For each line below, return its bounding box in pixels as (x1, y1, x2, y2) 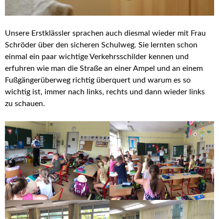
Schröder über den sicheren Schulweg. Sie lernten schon (5, 41, 197, 49)
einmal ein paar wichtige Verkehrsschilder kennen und (5, 53, 189, 61)
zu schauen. (5, 100, 45, 108)
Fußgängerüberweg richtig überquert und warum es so (5, 76, 191, 85)
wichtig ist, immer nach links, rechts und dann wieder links (5, 88, 205, 96)
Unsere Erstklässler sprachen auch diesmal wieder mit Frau (5, 29, 206, 38)
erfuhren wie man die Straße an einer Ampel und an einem (5, 65, 203, 73)
